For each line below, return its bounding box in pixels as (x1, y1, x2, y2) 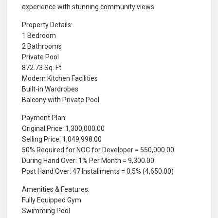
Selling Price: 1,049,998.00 (22, 135, 102, 144)
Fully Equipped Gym (22, 196, 82, 204)
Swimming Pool (22, 207, 71, 215)
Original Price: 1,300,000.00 (22, 125, 105, 133)
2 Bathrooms (22, 42, 62, 51)
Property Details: (22, 21, 73, 29)
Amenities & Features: (22, 185, 90, 194)
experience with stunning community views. (22, 3, 156, 11)
